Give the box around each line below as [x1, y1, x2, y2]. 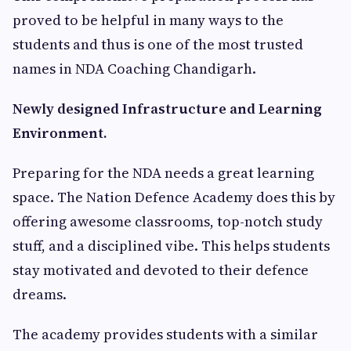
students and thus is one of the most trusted [13, 34, 303, 54]
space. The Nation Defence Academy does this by [13, 187, 335, 207]
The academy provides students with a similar [13, 324, 318, 344]
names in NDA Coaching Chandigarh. [13, 59, 256, 78]
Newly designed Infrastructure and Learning [13, 99, 322, 118]
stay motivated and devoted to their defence [13, 260, 309, 280]
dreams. [13, 284, 67, 304]
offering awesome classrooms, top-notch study [13, 212, 323, 231]
